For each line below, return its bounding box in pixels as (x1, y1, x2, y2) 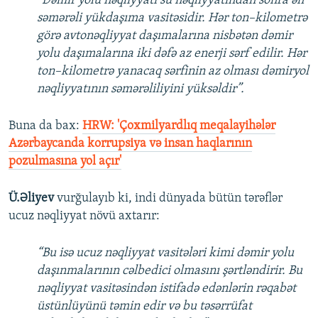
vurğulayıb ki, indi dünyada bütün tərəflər (57, 192, 283, 206)
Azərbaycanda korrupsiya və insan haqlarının (9, 137, 252, 151)
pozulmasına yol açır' (9, 155, 121, 169)
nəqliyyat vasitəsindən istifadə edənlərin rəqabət (37, 282, 296, 296)
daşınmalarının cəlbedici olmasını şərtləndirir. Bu (37, 264, 302, 278)
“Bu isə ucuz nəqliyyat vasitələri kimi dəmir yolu (37, 246, 294, 261)
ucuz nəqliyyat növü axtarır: (9, 209, 160, 224)
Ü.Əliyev (9, 192, 57, 206)
